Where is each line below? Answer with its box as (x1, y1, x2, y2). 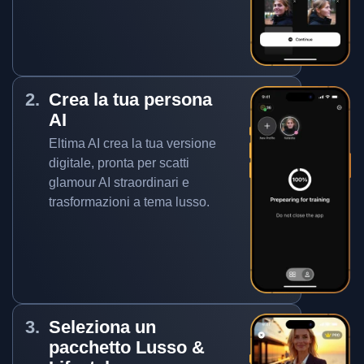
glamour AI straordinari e (49, 175, 189, 189)
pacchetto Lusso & (49, 337, 205, 357)
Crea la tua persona (49, 89, 212, 110)
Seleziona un (49, 317, 156, 337)
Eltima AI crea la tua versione (49, 136, 216, 150)
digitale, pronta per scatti (49, 156, 189, 170)
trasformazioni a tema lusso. (49, 195, 210, 209)
